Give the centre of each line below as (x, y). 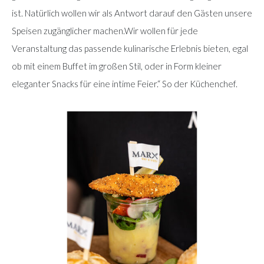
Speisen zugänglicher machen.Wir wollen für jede (105, 30)
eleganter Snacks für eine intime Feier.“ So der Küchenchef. (125, 83)
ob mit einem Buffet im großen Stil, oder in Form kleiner (117, 66)
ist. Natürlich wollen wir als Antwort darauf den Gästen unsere (132, 13)
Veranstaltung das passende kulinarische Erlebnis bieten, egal (130, 48)
